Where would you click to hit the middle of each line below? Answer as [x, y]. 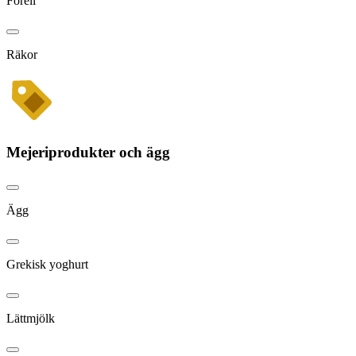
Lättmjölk [31, 318]
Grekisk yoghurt [47, 264]
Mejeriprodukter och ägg [88, 153]
